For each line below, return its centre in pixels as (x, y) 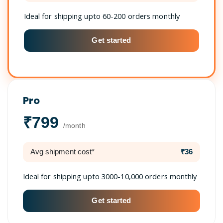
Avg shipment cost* (62, 152)
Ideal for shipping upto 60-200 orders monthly (102, 16)
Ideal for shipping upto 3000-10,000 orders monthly (110, 176)
